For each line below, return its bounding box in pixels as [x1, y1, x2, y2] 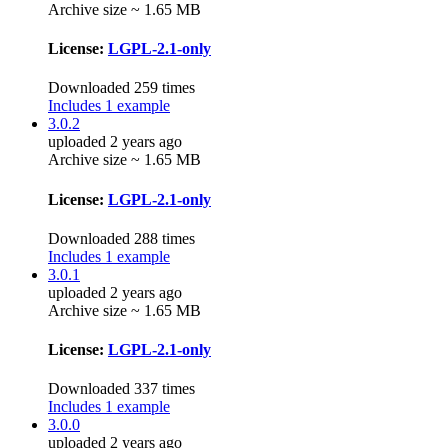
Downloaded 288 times [48, 229, 195, 247]
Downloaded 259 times [48, 79, 195, 97]
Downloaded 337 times [48, 380, 195, 398]
